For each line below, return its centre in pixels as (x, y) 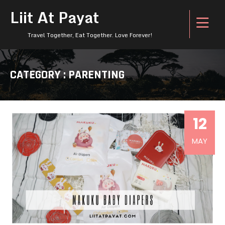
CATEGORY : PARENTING (67, 75)
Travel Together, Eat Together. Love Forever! (90, 35)
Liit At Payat (54, 17)
